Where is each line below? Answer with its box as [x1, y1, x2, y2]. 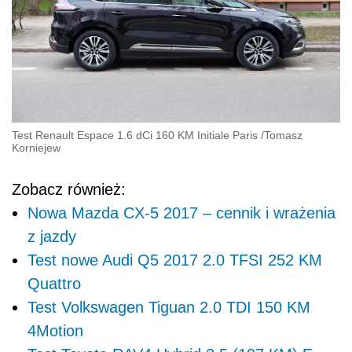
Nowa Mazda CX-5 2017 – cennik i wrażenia [27, 203, 335, 222]
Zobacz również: [12, 180, 126, 198]
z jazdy [27, 227, 76, 245]
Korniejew [12, 141, 60, 154]
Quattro [27, 274, 81, 292]
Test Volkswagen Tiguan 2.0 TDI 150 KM [27, 298, 310, 316]
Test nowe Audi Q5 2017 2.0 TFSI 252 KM [27, 251, 322, 269]
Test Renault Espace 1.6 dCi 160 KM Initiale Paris [12, 128, 258, 141]
